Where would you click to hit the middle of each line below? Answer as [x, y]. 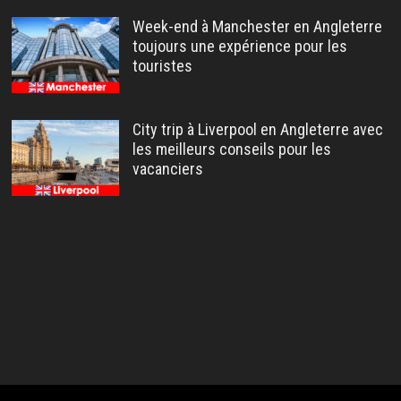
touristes [162, 66]
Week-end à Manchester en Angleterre [257, 27]
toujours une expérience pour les [239, 47]
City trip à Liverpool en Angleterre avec [257, 130]
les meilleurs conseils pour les [231, 149]
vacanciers [167, 169]
